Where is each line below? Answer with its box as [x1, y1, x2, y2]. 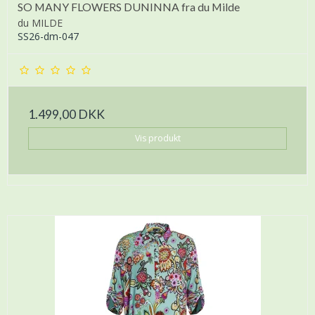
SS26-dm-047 [18, 30, 79, 43]
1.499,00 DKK [28, 107, 105, 122]
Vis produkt [134, 132, 181, 145]
